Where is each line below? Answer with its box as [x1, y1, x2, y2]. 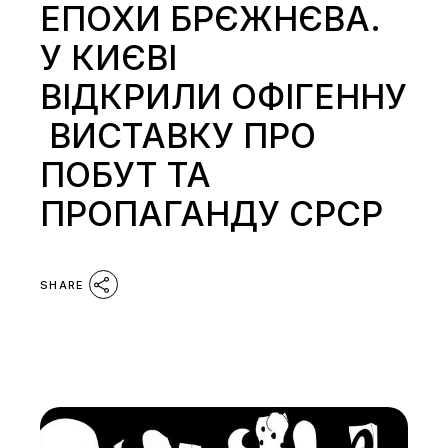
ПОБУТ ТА [40, 154, 212, 196]
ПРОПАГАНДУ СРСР [40, 193, 384, 235]
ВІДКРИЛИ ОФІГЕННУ [40, 76, 408, 118]
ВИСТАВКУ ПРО [40, 115, 317, 157]
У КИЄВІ [40, 37, 178, 79]
